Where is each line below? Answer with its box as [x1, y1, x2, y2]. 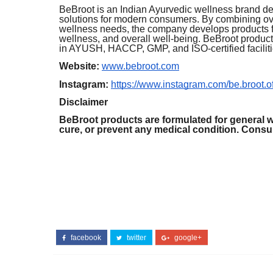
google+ [172, 233, 202, 243]
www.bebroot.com [102, 61, 179, 72]
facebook [69, 233, 101, 243]
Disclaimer [59, 96, 108, 107]
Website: [59, 61, 99, 72]
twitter [125, 233, 146, 243]
